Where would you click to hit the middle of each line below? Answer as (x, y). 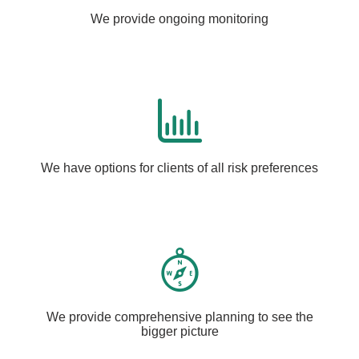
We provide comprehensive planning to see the (179, 317)
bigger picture (179, 331)
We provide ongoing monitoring (179, 19)
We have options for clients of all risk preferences (179, 168)
